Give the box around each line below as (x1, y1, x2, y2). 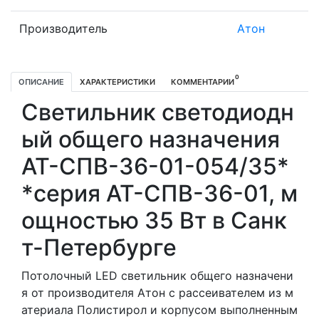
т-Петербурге (21, 233, 177, 261)
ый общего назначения (21, 125, 280, 153)
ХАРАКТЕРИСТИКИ (80, 76, 155, 87)
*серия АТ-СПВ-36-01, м (21, 179, 298, 207)
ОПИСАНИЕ (19, 76, 64, 87)
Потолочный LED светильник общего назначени (21, 268, 293, 283)
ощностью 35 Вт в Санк (21, 206, 287, 234)
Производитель (19, 21, 108, 36)
